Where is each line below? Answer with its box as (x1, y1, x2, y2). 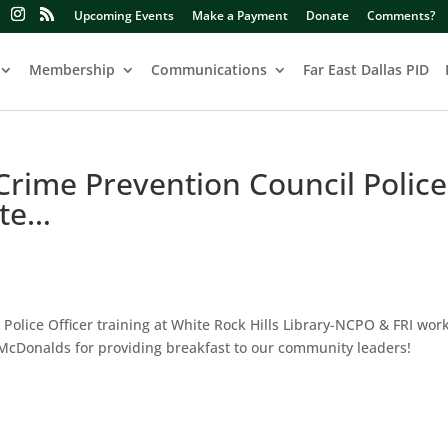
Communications (151, 60, 267, 79)
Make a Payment (192, 7, 288, 24)
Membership (29, 60, 115, 79)
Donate (306, 7, 349, 24)
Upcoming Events (74, 7, 174, 24)
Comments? (367, 7, 435, 24)
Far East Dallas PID (303, 60, 429, 79)
